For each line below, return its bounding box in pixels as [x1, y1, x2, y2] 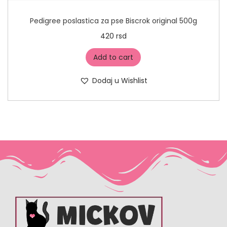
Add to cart [93, 52, 134, 63]
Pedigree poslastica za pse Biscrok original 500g [29, 16, 197, 26]
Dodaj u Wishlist [92, 75, 147, 86]
